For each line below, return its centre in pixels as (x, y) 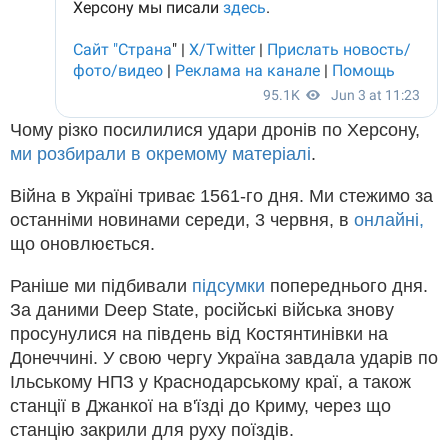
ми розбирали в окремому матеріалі (160, 153)
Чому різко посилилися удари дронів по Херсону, (215, 129)
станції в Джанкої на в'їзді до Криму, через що (200, 405)
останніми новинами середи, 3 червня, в (182, 219)
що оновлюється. (82, 243)
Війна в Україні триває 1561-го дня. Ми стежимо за (221, 195)
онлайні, (389, 219)
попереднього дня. (346, 285)
